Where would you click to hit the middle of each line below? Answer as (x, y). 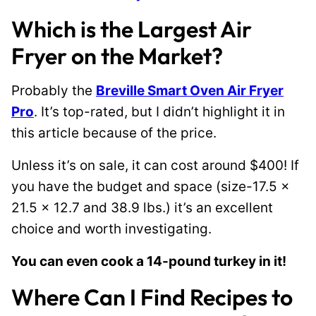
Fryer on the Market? (117, 56)
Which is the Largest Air (132, 29)
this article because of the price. (114, 133)
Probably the (54, 91)
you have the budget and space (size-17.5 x (151, 187)
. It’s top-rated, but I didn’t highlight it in (159, 112)
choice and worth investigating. (111, 229)
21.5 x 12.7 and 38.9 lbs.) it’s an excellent (142, 208)
